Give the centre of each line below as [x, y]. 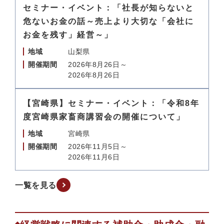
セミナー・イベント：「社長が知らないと [108, 8]
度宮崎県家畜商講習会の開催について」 [104, 117]
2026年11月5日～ [98, 146]
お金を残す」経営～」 [68, 35]
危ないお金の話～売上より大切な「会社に [108, 21]
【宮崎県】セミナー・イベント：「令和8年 [111, 103]
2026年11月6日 [94, 157]
